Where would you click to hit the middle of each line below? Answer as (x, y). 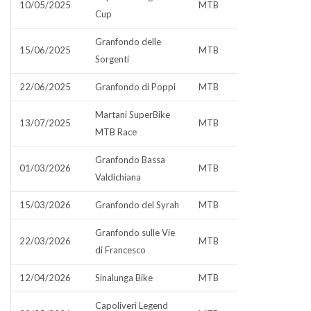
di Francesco (120, 250)
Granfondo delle (128, 42)
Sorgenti (112, 59)
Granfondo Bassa (130, 160)
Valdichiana (118, 177)
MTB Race (116, 132)
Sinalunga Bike (124, 278)
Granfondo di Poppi (135, 87)
